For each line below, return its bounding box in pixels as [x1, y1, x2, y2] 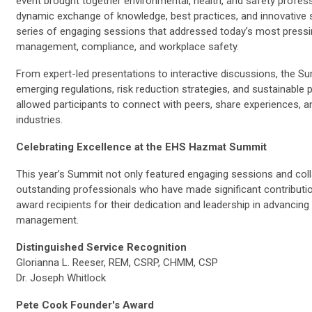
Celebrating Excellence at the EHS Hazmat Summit [16, 141, 267, 153]
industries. [16, 114, 63, 126]
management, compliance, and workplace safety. [16, 40, 239, 53]
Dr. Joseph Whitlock [16, 272, 106, 284]
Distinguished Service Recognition [16, 241, 187, 253]
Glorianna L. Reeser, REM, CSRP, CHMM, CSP [16, 256, 218, 269]
